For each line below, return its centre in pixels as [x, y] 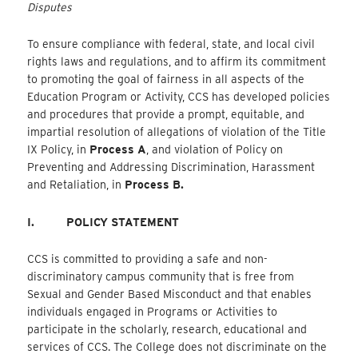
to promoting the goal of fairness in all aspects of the [166, 80]
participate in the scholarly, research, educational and [167, 330]
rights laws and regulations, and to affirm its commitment [177, 62]
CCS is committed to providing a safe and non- [148, 259]
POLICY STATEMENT [123, 222]
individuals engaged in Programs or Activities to [153, 312]
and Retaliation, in [76, 185]
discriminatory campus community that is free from [161, 277]
